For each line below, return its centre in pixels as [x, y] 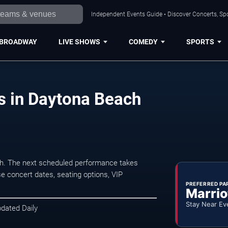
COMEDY [143, 41]
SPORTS [200, 41]
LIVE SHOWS [79, 41]
